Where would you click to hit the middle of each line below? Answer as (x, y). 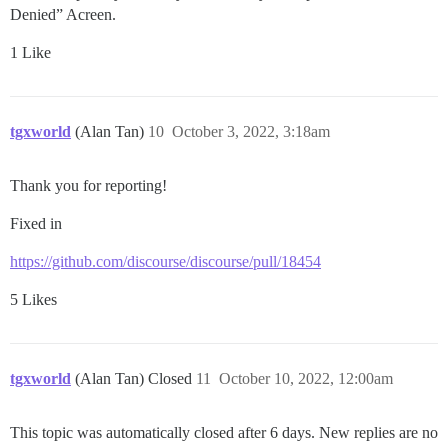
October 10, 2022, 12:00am (306, 378)
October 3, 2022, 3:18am (251, 131)
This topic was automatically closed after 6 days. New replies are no (224, 432)
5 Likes (33, 299)
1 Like (30, 52)
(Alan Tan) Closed (135, 378)
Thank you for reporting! (88, 185)
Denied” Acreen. (63, 14)
